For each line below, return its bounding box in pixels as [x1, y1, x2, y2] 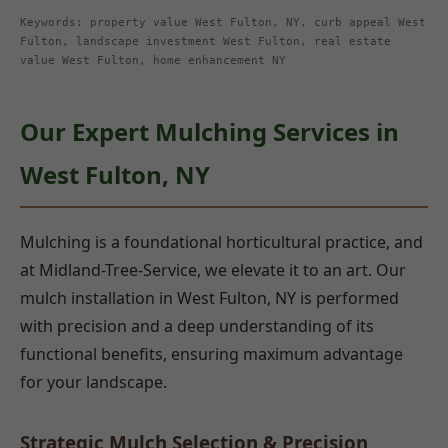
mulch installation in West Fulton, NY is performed [20, 286, 399, 309]
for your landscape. [20, 370, 167, 393]
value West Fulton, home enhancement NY [20, 54, 286, 68]
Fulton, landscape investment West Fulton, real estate [20, 35, 391, 49]
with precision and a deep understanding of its [20, 314, 374, 337]
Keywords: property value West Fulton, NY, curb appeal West [20, 16, 426, 30]
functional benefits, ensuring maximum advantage [20, 342, 403, 365]
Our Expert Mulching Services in [20, 115, 399, 149]
